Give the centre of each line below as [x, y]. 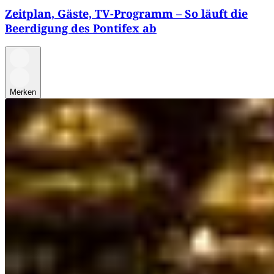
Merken [23, 92]
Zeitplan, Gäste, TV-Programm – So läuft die [126, 13]
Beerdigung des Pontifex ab [81, 28]
